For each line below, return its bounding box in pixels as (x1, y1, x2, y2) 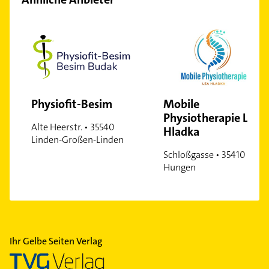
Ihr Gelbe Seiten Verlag (10, 235, 103, 248)
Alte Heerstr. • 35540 (31, 121, 115, 134)
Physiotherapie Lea (163, 110, 260, 126)
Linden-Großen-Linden (31, 133, 124, 147)
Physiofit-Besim (31, 96, 112, 112)
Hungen (163, 161, 196, 174)
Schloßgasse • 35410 (163, 148, 246, 162)
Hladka (163, 124, 199, 140)
